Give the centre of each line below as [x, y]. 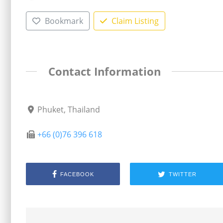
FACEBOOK [77, 174]
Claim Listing [135, 21]
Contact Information [104, 71]
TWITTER [182, 174]
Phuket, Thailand [69, 110]
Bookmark [64, 21]
